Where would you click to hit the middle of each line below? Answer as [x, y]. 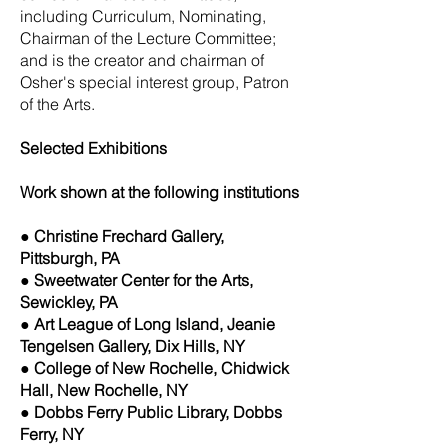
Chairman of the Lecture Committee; [148, 37]
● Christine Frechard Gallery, [122, 235]
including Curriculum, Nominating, [143, 15]
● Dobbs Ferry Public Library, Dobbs [151, 411]
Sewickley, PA [69, 301]
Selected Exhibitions [93, 147]
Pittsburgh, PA [70, 257]
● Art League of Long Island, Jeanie [147, 323]
